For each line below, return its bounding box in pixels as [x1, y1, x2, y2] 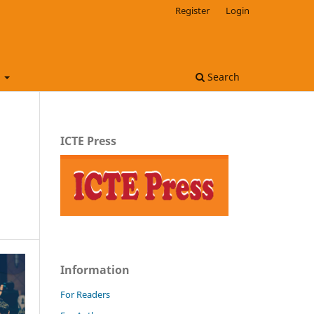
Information [60, 261, 130, 278]
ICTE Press [60, 132, 116, 149]
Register [175, 4, 210, 17]
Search [205, 69, 240, 83]
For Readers [60, 287, 110, 301]
